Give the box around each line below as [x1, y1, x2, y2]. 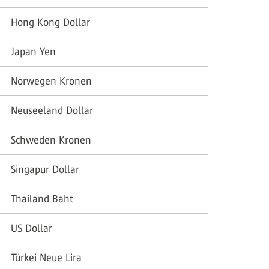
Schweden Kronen [11, 134, 91, 146]
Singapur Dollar [11, 163, 79, 175]
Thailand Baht [11, 193, 73, 205]
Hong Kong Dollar [11, 16, 90, 28]
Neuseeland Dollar [11, 104, 93, 116]
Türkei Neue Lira [11, 252, 82, 264]
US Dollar [11, 222, 52, 234]
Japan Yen [11, 46, 56, 58]
